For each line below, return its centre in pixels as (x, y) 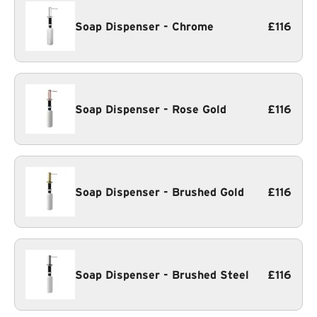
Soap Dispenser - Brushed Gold (160, 192)
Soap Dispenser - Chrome (144, 26)
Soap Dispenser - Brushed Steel (162, 275)
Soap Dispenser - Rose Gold (151, 109)
